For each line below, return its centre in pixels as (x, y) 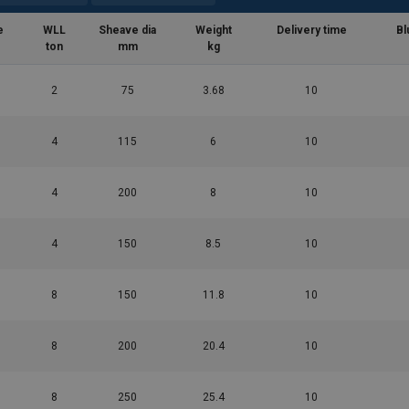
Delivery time (311, 31)
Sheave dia (127, 31)
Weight (213, 31)
